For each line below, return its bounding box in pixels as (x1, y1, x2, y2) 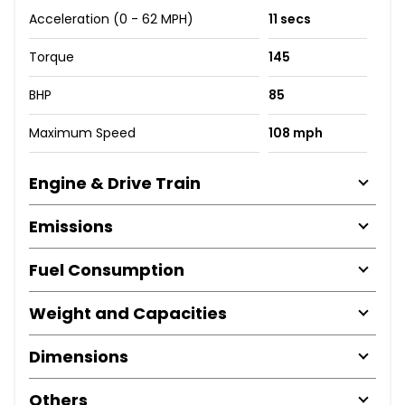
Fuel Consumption (29, 258, 184, 281)
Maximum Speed (29, 123, 136, 142)
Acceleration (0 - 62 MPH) (29, 9, 193, 28)
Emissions (29, 214, 113, 238)
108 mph (268, 123, 323, 142)
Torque (29, 47, 74, 66)
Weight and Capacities (29, 301, 227, 325)
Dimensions (29, 344, 128, 368)
